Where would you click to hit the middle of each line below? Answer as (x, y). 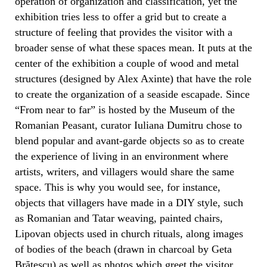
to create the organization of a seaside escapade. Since (132, 94)
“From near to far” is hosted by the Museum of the (125, 109)
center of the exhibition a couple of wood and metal (127, 63)
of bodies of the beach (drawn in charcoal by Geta (123, 249)
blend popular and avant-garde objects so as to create (130, 140)
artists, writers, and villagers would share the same (125, 171)
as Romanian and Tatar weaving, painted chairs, (119, 218)
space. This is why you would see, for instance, (118, 187)
